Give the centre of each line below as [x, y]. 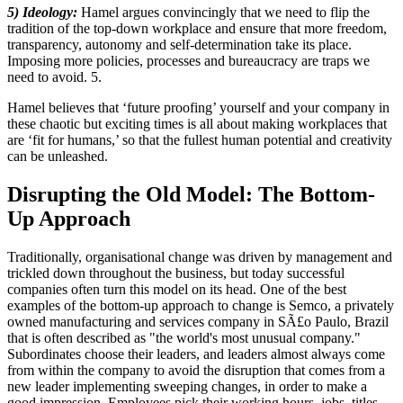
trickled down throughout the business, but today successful [176, 273]
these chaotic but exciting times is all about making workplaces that [197, 123]
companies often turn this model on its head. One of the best [177, 289]
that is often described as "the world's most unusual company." [184, 337]
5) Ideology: [42, 12]
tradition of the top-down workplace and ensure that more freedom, [197, 28]
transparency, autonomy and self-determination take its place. [179, 44]
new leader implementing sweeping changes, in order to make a [187, 386]
